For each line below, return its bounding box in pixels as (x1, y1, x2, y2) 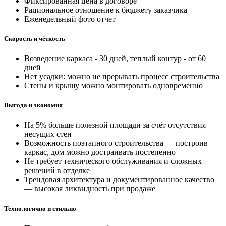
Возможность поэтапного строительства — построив (24, 139, 208, 148)
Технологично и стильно (4, 204, 76, 212)
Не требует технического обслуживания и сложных (24, 157, 202, 166)
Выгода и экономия (4, 101, 63, 109)
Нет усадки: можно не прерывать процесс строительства (24, 72, 219, 81)
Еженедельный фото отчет (24, 14, 116, 23)
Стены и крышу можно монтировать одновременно (24, 81, 203, 90)
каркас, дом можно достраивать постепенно (24, 148, 176, 157)
